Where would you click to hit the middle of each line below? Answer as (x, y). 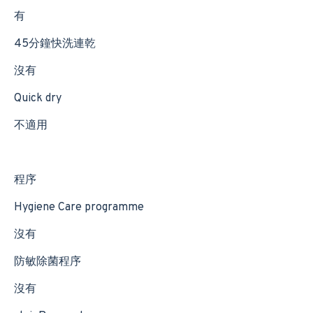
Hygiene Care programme (79, 208)
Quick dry (38, 99)
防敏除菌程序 (48, 262)
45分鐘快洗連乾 (55, 44)
